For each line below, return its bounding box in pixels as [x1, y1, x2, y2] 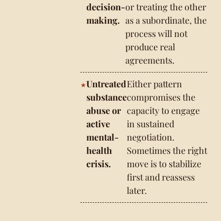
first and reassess [127, 171, 195, 183]
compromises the [127, 91, 196, 103]
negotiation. [127, 131, 175, 143]
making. [86, 14, 120, 26]
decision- [86, 1, 126, 13]
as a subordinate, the [125, 14, 207, 26]
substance [86, 91, 127, 103]
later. [127, 184, 147, 196]
